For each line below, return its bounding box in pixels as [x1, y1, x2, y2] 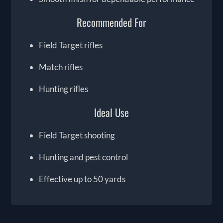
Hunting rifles [39, 84, 89, 95]
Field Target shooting [39, 130, 115, 141]
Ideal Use [94, 105, 129, 120]
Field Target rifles [39, 40, 103, 51]
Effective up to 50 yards [39, 174, 126, 185]
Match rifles [39, 62, 83, 73]
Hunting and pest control [39, 152, 128, 163]
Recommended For [77, 14, 146, 30]
